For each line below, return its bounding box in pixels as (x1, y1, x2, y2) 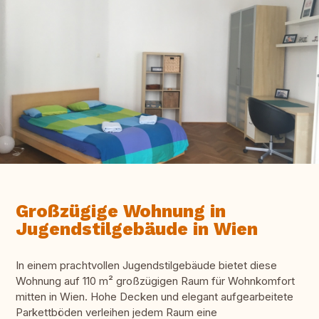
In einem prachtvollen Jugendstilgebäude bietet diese (16, 258, 277, 273)
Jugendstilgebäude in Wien (16, 219, 258, 240)
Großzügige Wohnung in (16, 201, 226, 222)
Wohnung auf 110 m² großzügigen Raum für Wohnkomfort (16, 274, 295, 288)
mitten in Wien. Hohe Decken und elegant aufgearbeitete (16, 290, 293, 304)
